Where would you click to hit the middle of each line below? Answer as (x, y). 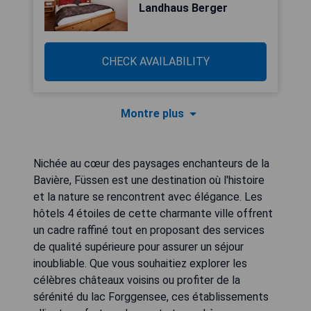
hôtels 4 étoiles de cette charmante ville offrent (153, 213)
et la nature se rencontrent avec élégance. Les (148, 197)
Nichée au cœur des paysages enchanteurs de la (151, 163)
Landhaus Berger (183, 8)
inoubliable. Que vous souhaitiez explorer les (140, 263)
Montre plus (152, 114)
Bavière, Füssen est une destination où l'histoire (149, 180)
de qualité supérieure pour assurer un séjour (138, 247)
